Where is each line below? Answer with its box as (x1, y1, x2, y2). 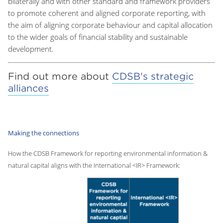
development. (8, 44, 54, 54)
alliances (8, 83, 49, 94)
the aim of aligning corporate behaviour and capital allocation (8, 20, 213, 30)
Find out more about (8, 71, 112, 82)
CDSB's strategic (112, 71, 194, 82)
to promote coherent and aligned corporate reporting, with (8, 8, 206, 18)
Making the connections (8, 128, 79, 137)
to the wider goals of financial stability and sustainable (8, 32, 188, 42)
